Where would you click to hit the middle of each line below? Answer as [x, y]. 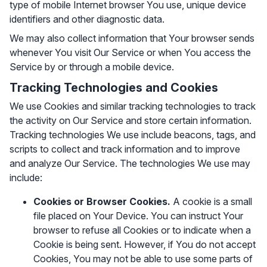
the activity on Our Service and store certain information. [131, 120]
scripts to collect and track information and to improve [125, 149]
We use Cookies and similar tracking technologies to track [133, 106]
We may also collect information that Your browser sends [132, 38]
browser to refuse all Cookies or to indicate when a [142, 230]
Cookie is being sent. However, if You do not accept [145, 244]
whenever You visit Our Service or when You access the [130, 52]
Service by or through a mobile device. [92, 67]
